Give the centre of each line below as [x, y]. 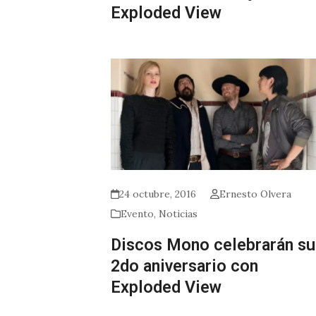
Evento [137, 214]
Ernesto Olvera [255, 194]
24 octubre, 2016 [158, 194]
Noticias [178, 214]
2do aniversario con [184, 266]
